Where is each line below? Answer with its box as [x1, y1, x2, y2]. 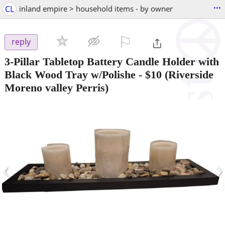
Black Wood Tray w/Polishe [5, 68, 136, 81]
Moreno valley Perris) [5, 81, 108, 94]
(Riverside [162, 68, 213, 81]
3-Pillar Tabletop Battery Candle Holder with [5, 55, 219, 68]
